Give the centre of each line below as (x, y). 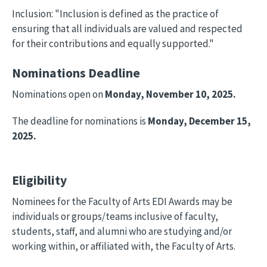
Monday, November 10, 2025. (170, 94)
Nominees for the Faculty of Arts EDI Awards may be (122, 201)
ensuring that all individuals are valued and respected (127, 29)
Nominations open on (58, 94)
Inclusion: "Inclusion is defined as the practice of (115, 14)
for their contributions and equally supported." (113, 44)
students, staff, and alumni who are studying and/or (122, 231)
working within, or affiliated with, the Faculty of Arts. (124, 246)
